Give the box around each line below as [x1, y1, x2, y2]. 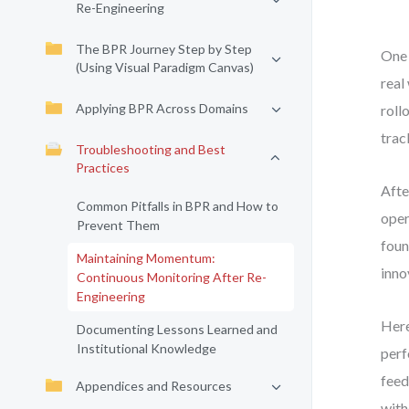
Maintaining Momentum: [77, 250, 215, 266]
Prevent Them [77, 217, 160, 233]
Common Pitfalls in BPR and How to [77, 198, 278, 214]
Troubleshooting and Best [76, 142, 225, 157]
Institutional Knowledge [77, 341, 216, 356]
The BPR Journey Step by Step [76, 41, 252, 57]
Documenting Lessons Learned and [77, 321, 278, 337]
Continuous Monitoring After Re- [77, 269, 267, 285]
